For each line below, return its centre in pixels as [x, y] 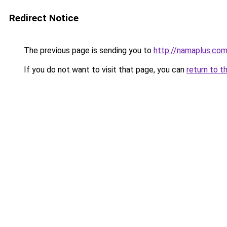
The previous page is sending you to [88, 50]
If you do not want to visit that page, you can [104, 70]
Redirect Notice [44, 18]
